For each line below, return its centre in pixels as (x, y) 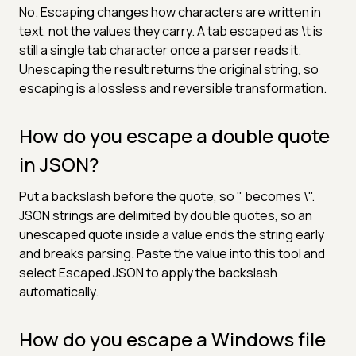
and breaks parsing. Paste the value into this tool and (172, 253)
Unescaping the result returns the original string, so (169, 69)
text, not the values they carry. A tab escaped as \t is (171, 31)
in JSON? (59, 164)
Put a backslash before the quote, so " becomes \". (167, 196)
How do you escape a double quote (174, 135)
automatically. (59, 291)
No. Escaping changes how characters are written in (170, 12)
